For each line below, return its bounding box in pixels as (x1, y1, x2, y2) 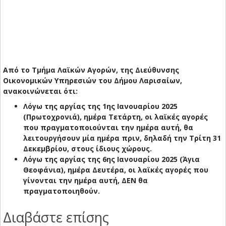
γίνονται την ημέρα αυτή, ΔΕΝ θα (23, 176, 148, 186)
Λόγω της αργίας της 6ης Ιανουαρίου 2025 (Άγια (23, 154, 200, 164)
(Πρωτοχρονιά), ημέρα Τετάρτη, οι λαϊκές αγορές (23, 112, 208, 122)
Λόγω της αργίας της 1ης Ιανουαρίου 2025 (23, 101, 178, 111)
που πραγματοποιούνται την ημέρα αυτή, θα (23, 123, 193, 133)
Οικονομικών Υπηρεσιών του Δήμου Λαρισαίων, (3, 76, 182, 86)
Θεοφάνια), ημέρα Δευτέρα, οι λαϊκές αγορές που (23, 165, 208, 175)
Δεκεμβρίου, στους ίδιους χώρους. (23, 144, 152, 154)
